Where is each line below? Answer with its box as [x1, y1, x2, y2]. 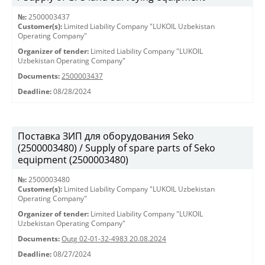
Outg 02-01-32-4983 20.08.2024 [62, 234, 166, 243]
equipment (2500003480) [18, 153, 128, 166]
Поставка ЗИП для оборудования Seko [18, 130, 194, 143]
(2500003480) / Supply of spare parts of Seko [18, 141, 215, 154]
